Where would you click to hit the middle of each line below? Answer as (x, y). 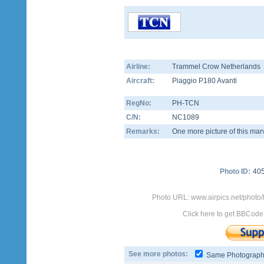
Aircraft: (140, 81)
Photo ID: (235, 171)
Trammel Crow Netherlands (216, 67)
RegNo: (139, 103)
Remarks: (143, 131)
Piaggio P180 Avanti (204, 81)
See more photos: (158, 254)
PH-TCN (186, 103)
